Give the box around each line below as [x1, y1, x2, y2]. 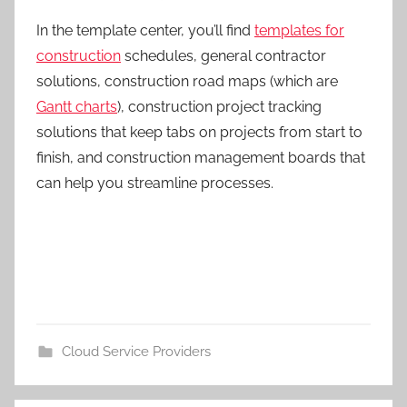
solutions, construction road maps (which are [36, 73, 338, 91]
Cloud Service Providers [61, 343, 211, 361]
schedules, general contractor [121, 47, 326, 65]
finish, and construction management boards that [36, 149, 365, 167]
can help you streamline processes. [36, 174, 273, 193]
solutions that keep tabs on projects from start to [36, 124, 362, 142]
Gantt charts [36, 98, 117, 116]
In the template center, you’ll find [36, 22, 254, 40]
